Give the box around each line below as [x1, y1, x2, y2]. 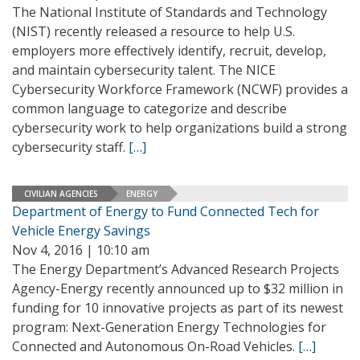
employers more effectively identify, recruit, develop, [12, 42, 326, 59]
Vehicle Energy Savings [12, 222, 150, 239]
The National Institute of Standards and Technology [12, 3, 327, 21]
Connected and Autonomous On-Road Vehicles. [12, 337, 298, 355]
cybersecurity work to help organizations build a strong [12, 119, 347, 137]
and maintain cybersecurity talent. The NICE [12, 61, 276, 79]
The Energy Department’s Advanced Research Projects [12, 260, 339, 278]
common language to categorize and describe [12, 100, 287, 117]
